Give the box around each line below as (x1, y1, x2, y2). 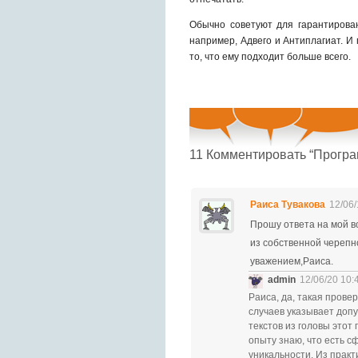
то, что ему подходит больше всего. (189, 51, 351, 62)
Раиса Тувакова (250, 199, 325, 210)
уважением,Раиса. (250, 256, 333, 267)
